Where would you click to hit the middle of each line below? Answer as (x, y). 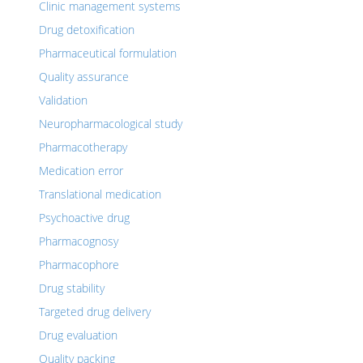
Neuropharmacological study (111, 124)
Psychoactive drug (84, 218)
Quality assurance (84, 77)
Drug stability (72, 288)
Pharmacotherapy (83, 147)
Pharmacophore (79, 265)
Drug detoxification (87, 30)
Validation (63, 100)
